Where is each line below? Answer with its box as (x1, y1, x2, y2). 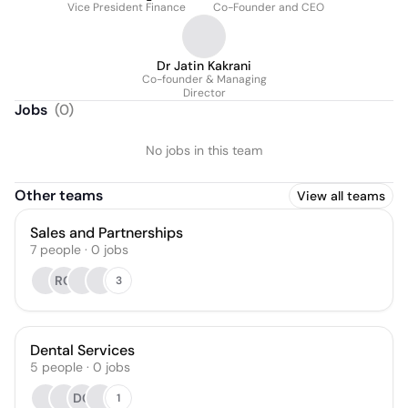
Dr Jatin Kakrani (157, 57, 251, 74)
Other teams (15, 186, 103, 205)
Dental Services (30, 341, 135, 360)
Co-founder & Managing (141, 72, 267, 87)
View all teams (297, 188, 385, 204)
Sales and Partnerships (30, 223, 183, 242)
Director (182, 86, 226, 100)
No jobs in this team (146, 142, 262, 158)
